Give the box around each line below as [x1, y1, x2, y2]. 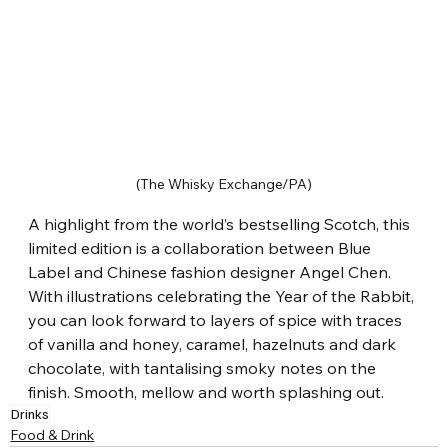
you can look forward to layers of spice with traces [28, 309, 407, 330]
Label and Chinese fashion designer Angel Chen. [28, 261, 396, 282]
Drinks [11, 404, 50, 422]
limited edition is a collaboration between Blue [28, 237, 376, 258]
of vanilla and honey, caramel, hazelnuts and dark [28, 333, 401, 354]
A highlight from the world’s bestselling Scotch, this [28, 213, 415, 234]
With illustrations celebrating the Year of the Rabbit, [28, 285, 419, 306]
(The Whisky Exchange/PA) [136, 174, 312, 193]
